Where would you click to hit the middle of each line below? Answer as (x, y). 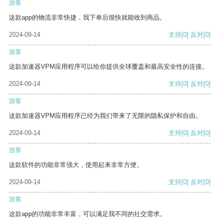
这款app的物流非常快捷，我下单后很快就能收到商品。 (87, 18)
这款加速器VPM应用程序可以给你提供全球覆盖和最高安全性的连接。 (109, 67)
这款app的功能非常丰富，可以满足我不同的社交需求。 (87, 214)
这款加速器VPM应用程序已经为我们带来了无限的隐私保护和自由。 (105, 116)
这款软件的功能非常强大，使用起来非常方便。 (76, 165)
